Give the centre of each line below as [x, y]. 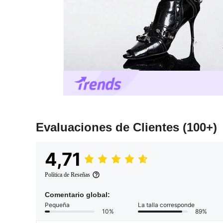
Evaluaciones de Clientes [109, 127]
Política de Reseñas [67, 175]
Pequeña [57, 205]
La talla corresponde [166, 205]
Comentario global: [77, 195]
